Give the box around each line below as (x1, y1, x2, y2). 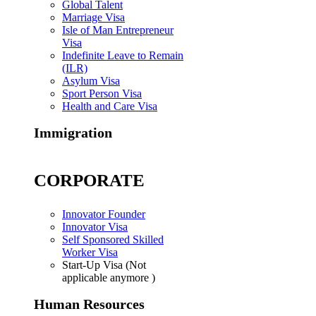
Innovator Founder (62, 208, 145, 221)
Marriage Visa (62, 11, 125, 24)
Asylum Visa (62, 75, 120, 87)
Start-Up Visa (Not (62, 259, 146, 272)
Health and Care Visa (62, 100, 157, 113)
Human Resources (34, 296, 145, 312)
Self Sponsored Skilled (62, 233, 164, 246)
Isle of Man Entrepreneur (62, 24, 174, 37)
